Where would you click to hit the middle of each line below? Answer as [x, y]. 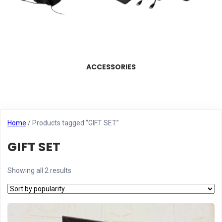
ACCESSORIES [111, 67]
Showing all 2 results [39, 170]
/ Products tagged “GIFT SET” [73, 123]
